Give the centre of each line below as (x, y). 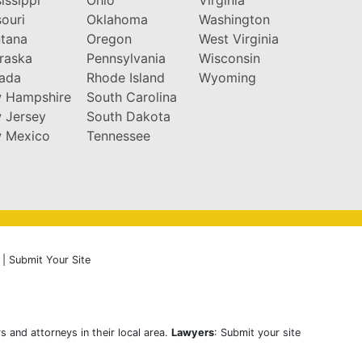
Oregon (109, 38)
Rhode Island (125, 77)
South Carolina (131, 97)
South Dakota (128, 116)
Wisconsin (229, 58)
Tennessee (118, 135)
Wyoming (227, 77)
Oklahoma (117, 19)
